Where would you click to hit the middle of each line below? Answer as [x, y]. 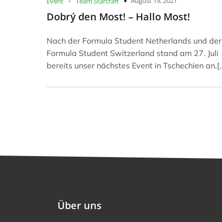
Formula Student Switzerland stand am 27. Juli [133, 53]
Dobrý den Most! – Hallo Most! [118, 16]
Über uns [80, 205]
